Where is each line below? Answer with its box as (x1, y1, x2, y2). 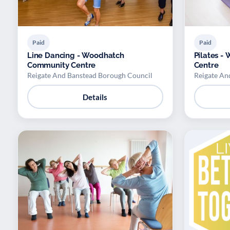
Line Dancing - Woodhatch (27, 51, 124, 61)
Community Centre (27, 61, 96, 70)
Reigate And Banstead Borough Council (27, 71, 152, 80)
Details (83, 92, 108, 102)
